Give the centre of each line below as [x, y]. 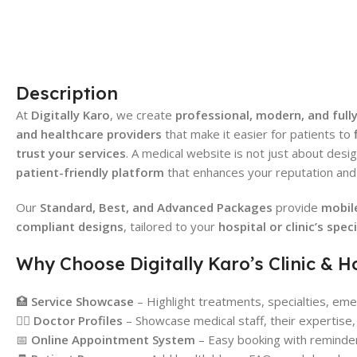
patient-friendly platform [90, 172]
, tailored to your [171, 226]
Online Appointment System [113, 339]
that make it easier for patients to [258, 133]
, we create [143, 114]
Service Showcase [82, 301]
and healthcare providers [89, 133]
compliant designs [70, 226]
